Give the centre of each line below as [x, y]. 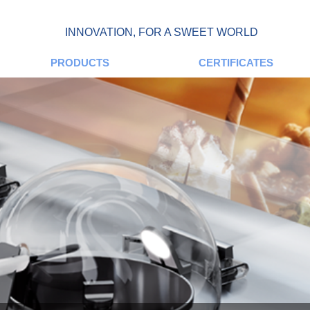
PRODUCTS [80, 63]
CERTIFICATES [236, 63]
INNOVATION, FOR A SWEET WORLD [161, 32]
